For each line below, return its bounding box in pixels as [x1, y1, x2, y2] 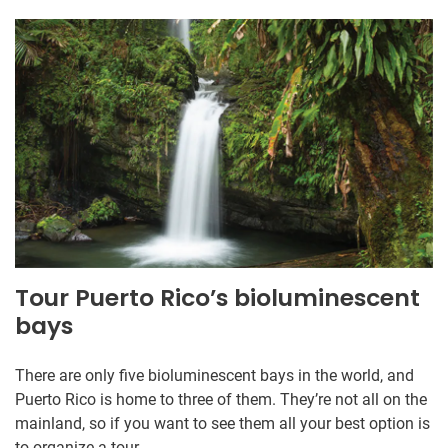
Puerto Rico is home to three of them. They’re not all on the [15, 389, 427, 409]
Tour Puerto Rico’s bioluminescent [15, 280, 420, 314]
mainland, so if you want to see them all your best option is [15, 413, 430, 433]
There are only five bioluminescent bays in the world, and [15, 365, 414, 385]
